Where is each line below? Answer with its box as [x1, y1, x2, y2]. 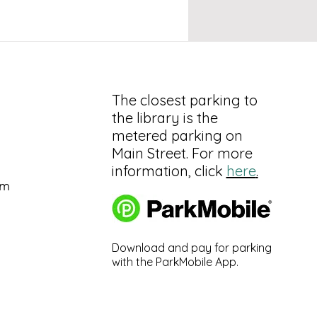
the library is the [111, 109, 218, 127]
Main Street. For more [111, 144, 253, 162]
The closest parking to [111, 91, 258, 109]
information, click [111, 162, 226, 180]
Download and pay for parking [111, 241, 272, 255]
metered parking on [111, 127, 243, 144]
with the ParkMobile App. [111, 255, 241, 269]
